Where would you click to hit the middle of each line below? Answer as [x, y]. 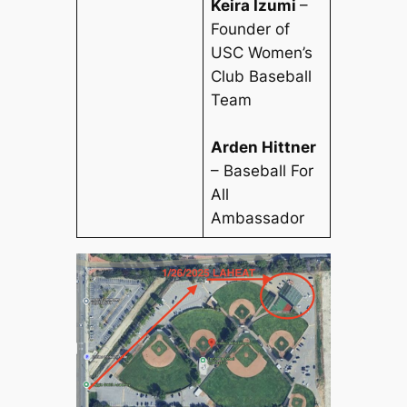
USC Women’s [262, 53]
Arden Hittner [264, 148]
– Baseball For [263, 171]
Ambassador [258, 218]
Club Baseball [262, 77]
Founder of [251, 30]
